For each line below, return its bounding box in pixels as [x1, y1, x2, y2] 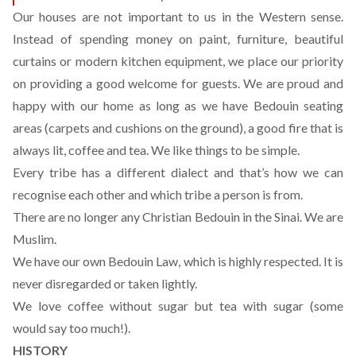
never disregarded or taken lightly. [13, 276, 197, 291]
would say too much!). [13, 320, 130, 335]
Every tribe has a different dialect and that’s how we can [13, 164, 343, 180]
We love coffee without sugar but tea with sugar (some [13, 298, 343, 313]
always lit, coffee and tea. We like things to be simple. [13, 142, 300, 157]
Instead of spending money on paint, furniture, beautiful [13, 31, 343, 46]
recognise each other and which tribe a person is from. [13, 187, 303, 202]
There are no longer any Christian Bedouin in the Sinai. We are [13, 209, 343, 224]
